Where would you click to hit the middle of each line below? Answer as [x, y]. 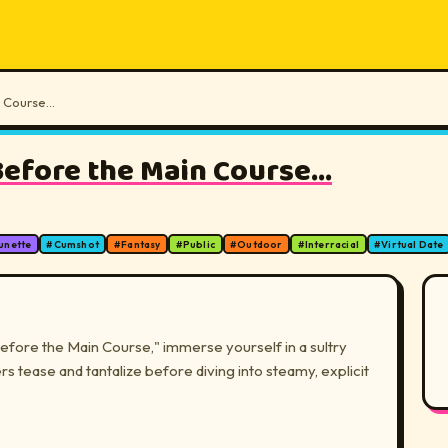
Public [198, 244]
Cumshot [76, 244]
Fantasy [141, 244]
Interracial [332, 244]
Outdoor [260, 244]
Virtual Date [412, 244]
